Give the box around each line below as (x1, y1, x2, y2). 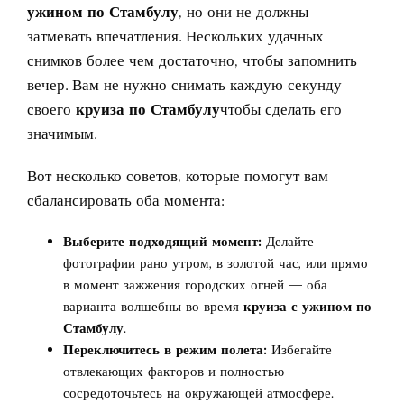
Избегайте (267, 340, 332, 358)
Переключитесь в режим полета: (63, 340, 267, 358)
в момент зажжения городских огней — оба (63, 275, 327, 293)
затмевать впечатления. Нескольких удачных (27, 25, 324, 46)
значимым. (27, 123, 96, 143)
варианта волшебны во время (63, 297, 243, 315)
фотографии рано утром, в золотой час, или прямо (63, 253, 368, 271)
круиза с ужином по (243, 297, 372, 315)
